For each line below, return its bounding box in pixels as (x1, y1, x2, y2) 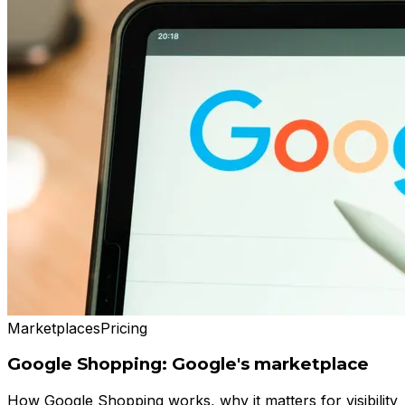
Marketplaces (7, 318, 100, 337)
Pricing (100, 318, 147, 337)
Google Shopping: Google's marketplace (7, 353, 369, 375)
